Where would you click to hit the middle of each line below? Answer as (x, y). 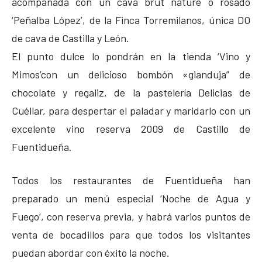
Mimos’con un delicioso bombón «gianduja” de (131, 74)
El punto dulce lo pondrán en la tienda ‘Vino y (131, 56)
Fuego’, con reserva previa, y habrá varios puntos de (131, 216)
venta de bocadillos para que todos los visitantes (131, 234)
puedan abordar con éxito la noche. (91, 252)
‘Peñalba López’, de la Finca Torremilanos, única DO (131, 20)
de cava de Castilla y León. (70, 38)
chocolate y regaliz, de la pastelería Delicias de (131, 92)
